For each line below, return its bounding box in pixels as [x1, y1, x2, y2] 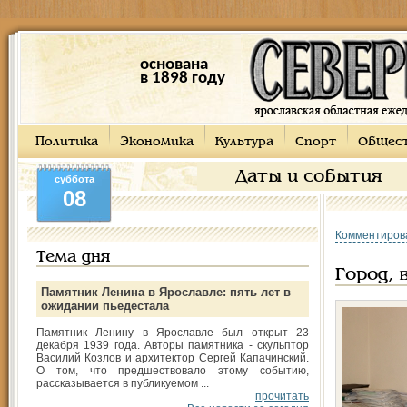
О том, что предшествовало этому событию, [36, 364, 309, 377]
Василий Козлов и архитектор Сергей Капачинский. [36, 352, 309, 364]
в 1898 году [139, 70, 225, 87]
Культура [215, 136, 273, 148]
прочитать [255, 390, 309, 402]
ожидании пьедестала [41, 299, 169, 313]
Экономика [120, 136, 194, 148]
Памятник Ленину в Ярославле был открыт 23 [36, 326, 309, 339]
